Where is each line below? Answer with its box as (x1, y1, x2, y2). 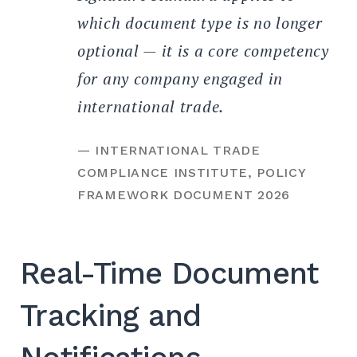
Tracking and (20, 297, 202, 333)
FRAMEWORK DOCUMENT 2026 (77, 186, 291, 202)
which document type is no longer (77, 11, 323, 33)
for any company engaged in (77, 67, 284, 89)
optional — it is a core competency (77, 39, 329, 61)
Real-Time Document (20, 255, 319, 291)
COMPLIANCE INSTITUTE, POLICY (77, 164, 306, 180)
